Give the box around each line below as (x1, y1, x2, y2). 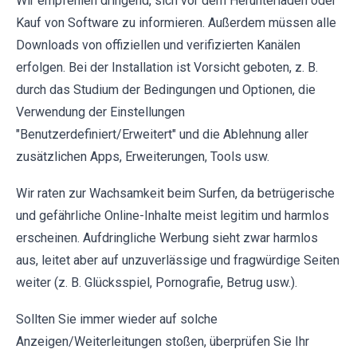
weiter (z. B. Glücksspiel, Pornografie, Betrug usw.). (16, 274, 297, 290)
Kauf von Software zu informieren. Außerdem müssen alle (16, 14, 336, 30)
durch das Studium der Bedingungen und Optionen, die (16, 81, 316, 97)
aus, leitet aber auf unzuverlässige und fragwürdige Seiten (16, 252, 339, 268)
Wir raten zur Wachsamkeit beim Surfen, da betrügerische (16, 185, 335, 201)
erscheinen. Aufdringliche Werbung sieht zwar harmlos (16, 229, 318, 245)
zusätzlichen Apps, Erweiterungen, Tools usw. (16, 148, 269, 164)
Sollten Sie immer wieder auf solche (16, 311, 218, 327)
